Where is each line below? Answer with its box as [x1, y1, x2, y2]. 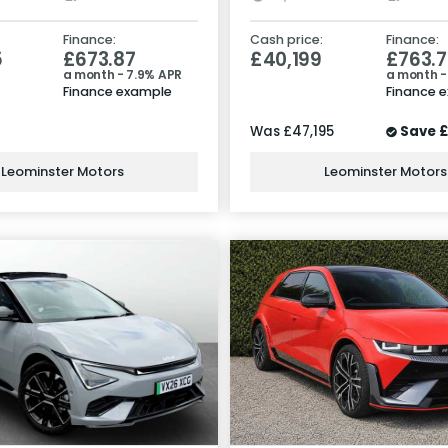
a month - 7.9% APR [62, 65, 182, 83]
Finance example [62, 82, 172, 100]
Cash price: [250, 30, 323, 48]
